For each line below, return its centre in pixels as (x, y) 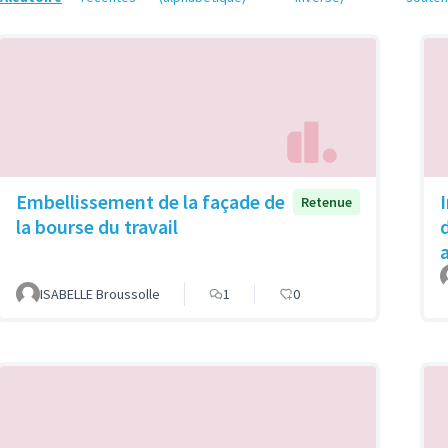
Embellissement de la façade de (150, 201)
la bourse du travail (97, 226)
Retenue (326, 201)
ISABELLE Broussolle (100, 293)
